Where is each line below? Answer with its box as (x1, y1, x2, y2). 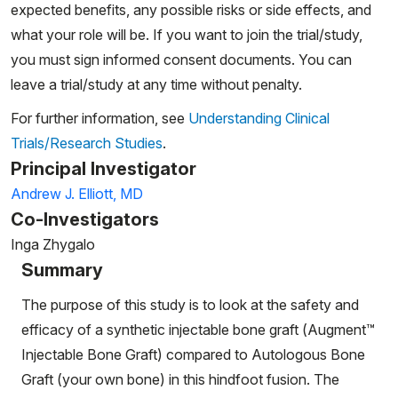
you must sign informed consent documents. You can (11, 51, 352, 68)
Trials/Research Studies (11, 134, 163, 152)
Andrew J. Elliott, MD (11, 185, 143, 203)
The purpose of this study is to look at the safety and (21, 296, 359, 314)
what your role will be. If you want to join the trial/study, (11, 26, 362, 44)
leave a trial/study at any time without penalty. (11, 76, 302, 93)
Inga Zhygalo (11, 235, 95, 253)
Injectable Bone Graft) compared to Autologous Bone (21, 346, 365, 363)
